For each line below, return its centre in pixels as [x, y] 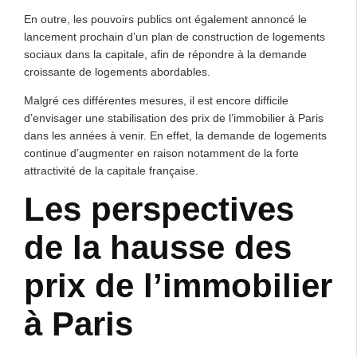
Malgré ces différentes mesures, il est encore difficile [156, 100]
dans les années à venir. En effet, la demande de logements [175, 135]
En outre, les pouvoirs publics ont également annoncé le [165, 19]
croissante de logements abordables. [117, 72]
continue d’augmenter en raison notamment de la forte [161, 153]
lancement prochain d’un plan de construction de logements [175, 37]
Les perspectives [159, 209]
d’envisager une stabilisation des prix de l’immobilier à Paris [174, 118]
